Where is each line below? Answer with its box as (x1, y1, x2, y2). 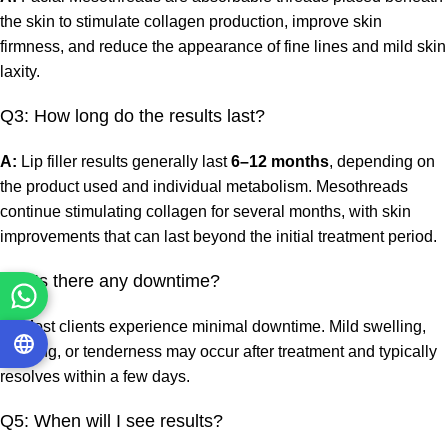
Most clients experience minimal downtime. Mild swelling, (17, 318, 426, 336)
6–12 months (231, 153, 329, 171)
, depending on (329, 153, 435, 171)
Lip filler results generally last (17, 153, 231, 171)
